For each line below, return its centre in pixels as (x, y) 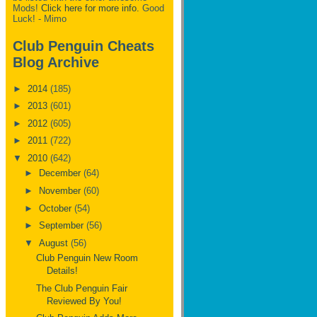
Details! (63, 271)
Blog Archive (56, 62)
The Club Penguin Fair (82, 288)
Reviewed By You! (85, 301)
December (61, 173)
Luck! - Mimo (40, 19)
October (56, 208)
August (54, 243)
